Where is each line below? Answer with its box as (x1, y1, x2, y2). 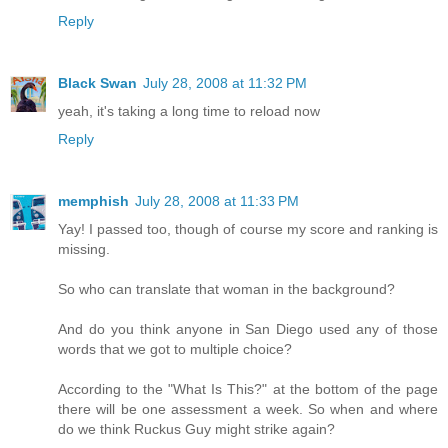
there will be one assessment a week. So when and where (58, 400, 438, 417)
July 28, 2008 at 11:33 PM (135, 192, 299, 209)
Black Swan (58, 74, 137, 91)
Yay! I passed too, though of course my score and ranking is (58, 220, 438, 237)
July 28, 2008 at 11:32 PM (143, 74, 307, 91)
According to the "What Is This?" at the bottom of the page (58, 380, 438, 397)
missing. (58, 240, 110, 257)
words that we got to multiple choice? (58, 340, 292, 357)
